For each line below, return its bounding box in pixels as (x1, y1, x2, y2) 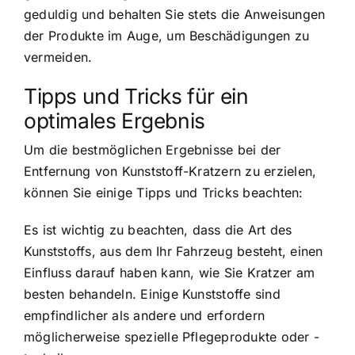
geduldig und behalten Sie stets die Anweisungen (24, 6, 326, 23)
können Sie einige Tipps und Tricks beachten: (24, 185, 303, 201)
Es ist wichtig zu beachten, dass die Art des (24, 222, 292, 239)
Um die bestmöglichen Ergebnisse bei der (24, 142, 281, 158)
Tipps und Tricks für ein (24, 83, 249, 109)
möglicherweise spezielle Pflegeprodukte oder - (24, 329, 320, 345)
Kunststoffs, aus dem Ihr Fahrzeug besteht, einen (24, 243, 323, 260)
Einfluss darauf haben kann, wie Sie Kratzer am (24, 265, 315, 281)
